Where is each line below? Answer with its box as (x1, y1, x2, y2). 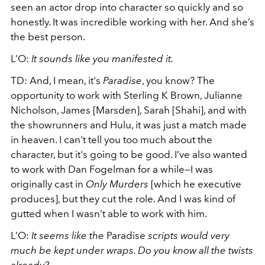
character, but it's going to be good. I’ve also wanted (11, 148, 247, 161)
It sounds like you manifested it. (29, 53, 175, 65)
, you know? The (142, 75, 215, 87)
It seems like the (31, 230, 106, 242)
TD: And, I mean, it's (11, 75, 103, 87)
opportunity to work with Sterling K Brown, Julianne (11, 89, 243, 102)
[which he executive (148, 178, 241, 190)
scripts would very (148, 230, 230, 242)
